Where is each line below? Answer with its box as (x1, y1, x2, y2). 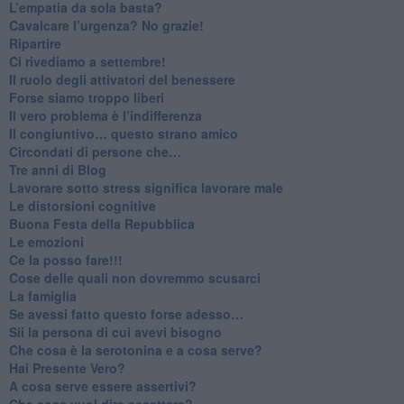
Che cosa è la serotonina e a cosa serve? (8, 340, 262, 359)
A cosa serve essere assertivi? (8, 376, 197, 395)
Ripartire (8, 33, 61, 52)
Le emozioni (8, 232, 84, 251)
